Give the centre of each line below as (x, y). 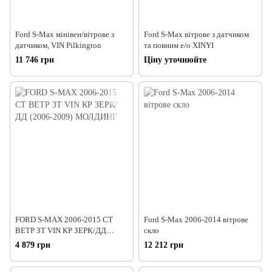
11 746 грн (35, 59)
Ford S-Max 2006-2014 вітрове (196, 219)
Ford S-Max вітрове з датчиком (196, 34)
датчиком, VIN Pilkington (58, 45)
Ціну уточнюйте (175, 59)
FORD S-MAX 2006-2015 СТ (64, 219)
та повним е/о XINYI (179, 45)
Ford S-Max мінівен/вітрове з (65, 34)
